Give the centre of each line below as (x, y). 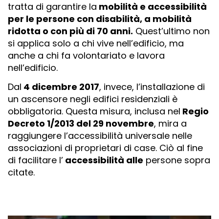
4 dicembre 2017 (60, 87)
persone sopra (177, 160)
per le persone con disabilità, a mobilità (100, 19)
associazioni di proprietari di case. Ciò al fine (105, 148)
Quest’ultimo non (171, 31)
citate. (21, 173)
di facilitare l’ (35, 160)
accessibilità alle (103, 160)
